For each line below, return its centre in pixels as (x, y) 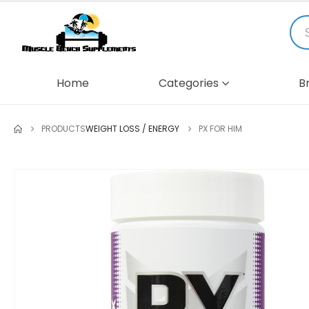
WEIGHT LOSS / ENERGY (132, 128)
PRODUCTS (63, 128)
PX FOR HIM (220, 128)
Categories (189, 83)
